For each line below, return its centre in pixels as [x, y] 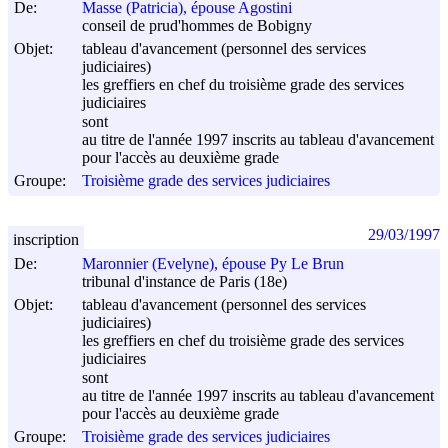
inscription [46, 239]
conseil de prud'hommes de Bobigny [197, 26]
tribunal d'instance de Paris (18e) [184, 282]
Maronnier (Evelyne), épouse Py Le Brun [213, 264]
